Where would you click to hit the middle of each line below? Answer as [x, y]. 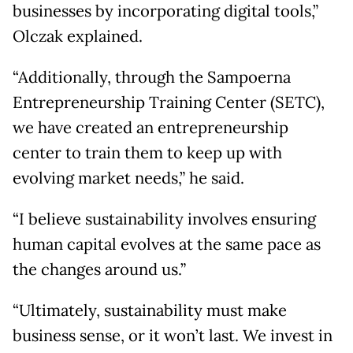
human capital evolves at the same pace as [167, 245]
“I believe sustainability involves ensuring [164, 219]
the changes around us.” [99, 270]
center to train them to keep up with [147, 153]
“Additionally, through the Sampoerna [152, 78]
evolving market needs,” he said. [128, 178]
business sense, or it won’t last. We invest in [173, 336]
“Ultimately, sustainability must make [150, 311]
